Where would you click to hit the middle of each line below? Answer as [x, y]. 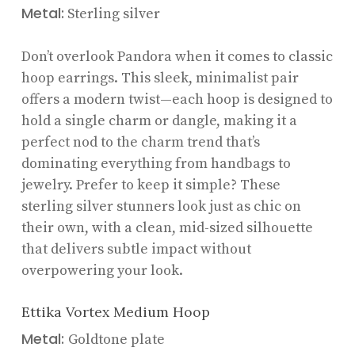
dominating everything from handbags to [156, 163]
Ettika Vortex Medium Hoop [115, 311]
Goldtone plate [116, 339]
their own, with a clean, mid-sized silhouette [167, 227]
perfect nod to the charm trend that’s [140, 142]
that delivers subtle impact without [136, 249]
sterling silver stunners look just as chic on [161, 206]
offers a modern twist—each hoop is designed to [177, 99]
